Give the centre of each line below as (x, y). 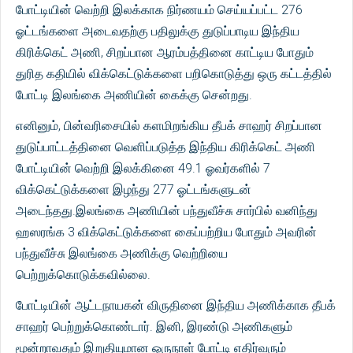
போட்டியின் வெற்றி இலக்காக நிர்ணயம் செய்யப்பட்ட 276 (159, 10)
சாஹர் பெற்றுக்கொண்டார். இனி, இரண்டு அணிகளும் (154, 327)
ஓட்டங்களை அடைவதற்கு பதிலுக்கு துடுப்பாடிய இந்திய (158, 31)
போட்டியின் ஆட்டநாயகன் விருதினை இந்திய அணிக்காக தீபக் (176, 305)
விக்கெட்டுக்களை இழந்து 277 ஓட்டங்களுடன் (134, 190)
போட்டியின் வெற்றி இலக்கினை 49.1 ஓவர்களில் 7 (143, 168)
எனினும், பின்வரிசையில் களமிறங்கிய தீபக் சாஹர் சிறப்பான (169, 126)
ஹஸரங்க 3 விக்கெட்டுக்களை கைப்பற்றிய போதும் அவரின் (166, 232)
